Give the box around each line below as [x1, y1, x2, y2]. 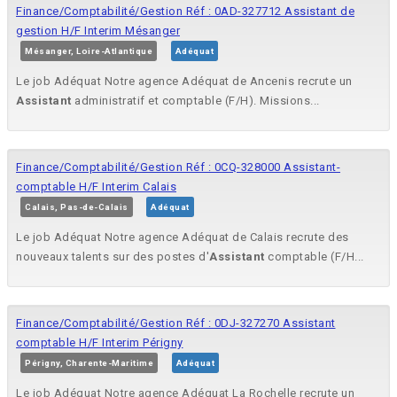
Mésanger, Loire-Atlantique [25, 46, 152, 57]
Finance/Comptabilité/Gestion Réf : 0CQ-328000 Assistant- [16, 160, 340, 175]
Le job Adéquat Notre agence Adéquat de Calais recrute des [16, 230, 349, 245]
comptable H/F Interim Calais [16, 180, 176, 194]
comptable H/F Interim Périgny [16, 336, 183, 350]
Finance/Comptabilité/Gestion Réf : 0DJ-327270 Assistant [16, 316, 336, 331]
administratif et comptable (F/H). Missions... [71, 94, 320, 108]
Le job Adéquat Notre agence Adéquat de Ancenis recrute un [16, 74, 353, 89]
